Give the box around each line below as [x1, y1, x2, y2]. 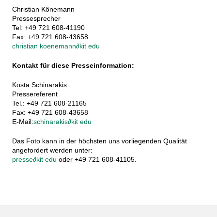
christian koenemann [12, 42, 76, 50]
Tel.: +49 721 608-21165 [12, 99, 87, 107]
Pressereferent [12, 90, 58, 98]
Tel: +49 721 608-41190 [12, 23, 85, 31]
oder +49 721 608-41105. [56, 155, 137, 163]
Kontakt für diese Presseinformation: [12, 61, 134, 69]
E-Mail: [12, 117, 33, 125]
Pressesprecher [12, 14, 61, 22]
